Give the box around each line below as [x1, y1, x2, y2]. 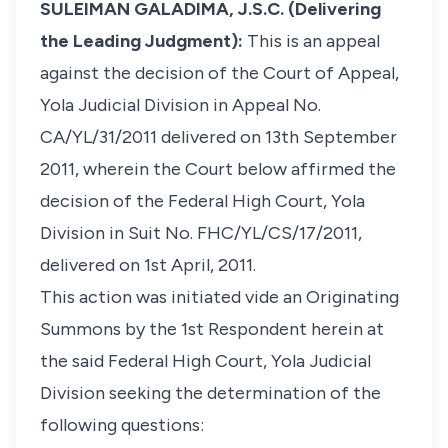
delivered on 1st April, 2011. [40, 254, 256, 276]
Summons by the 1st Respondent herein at [40, 318, 384, 340]
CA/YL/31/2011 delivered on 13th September [40, 126, 397, 148]
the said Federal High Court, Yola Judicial [40, 350, 371, 372]
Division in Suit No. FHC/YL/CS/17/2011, [40, 222, 362, 244]
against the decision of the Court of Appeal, [40, 62, 399, 84]
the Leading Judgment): [40, 30, 247, 52]
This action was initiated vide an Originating [40, 286, 399, 308]
